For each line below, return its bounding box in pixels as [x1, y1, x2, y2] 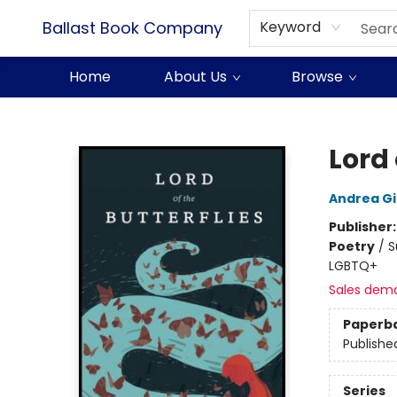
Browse [292, 66, 343, 87]
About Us [164, 66, 227, 87]
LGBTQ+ [328, 257, 378, 275]
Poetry [328, 237, 375, 255]
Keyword [260, 17, 321, 37]
